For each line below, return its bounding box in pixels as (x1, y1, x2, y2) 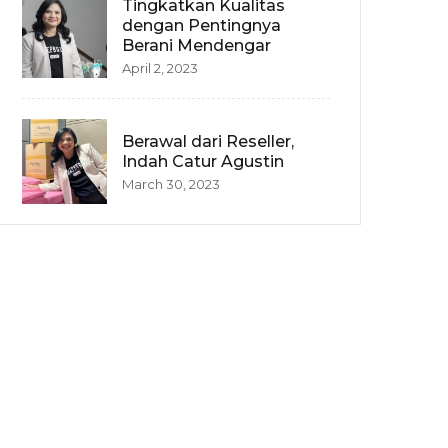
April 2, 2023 (122, 59, 198, 76)
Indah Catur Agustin (122, 151, 284, 171)
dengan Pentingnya (122, 15, 281, 35)
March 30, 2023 (122, 175, 220, 192)
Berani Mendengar (122, 35, 271, 55)
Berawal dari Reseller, (122, 131, 294, 151)
